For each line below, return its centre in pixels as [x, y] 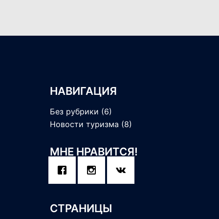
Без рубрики [74, 111]
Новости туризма [84, 124]
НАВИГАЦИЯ [83, 91]
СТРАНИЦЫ [81, 208]
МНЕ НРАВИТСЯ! [94, 152]
